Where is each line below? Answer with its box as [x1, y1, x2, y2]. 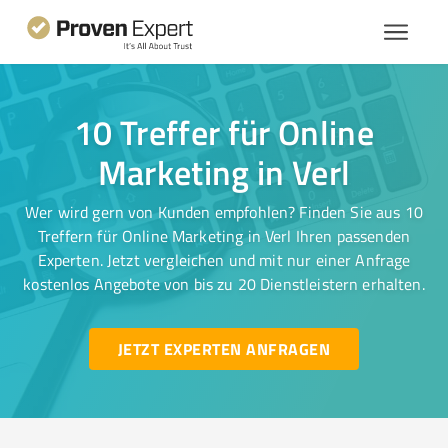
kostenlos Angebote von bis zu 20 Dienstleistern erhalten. [23, 273, 425, 295]
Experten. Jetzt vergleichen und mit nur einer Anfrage [37, 249, 411, 271]
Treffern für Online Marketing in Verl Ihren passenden [38, 225, 410, 247]
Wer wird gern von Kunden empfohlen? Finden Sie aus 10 [25, 201, 423, 223]
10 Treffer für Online [73, 108, 375, 156]
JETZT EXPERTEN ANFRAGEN [117, 337, 330, 360]
